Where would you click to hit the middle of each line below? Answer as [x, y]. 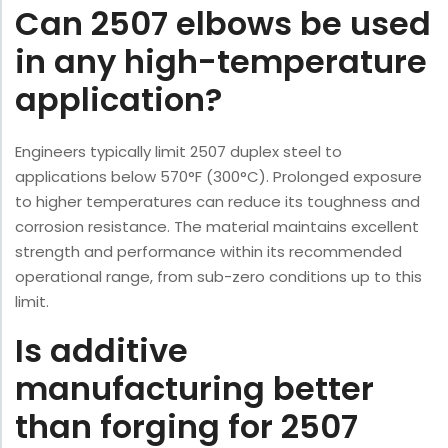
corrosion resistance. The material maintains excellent [217, 227]
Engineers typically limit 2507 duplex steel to [178, 152]
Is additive [101, 351]
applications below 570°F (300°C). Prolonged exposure [218, 177]
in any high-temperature [221, 62]
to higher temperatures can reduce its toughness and [217, 202]
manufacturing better [194, 389]
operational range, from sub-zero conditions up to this [218, 277]
